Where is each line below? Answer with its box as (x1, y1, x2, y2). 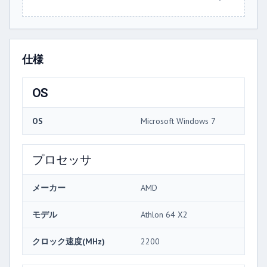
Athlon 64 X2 (141, 209, 188, 220)
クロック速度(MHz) (32, 235, 105, 247)
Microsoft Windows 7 (141, 115, 216, 126)
